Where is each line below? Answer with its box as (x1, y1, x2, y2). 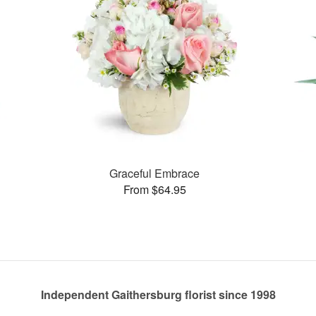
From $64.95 (123, 181, 186, 197)
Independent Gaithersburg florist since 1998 (40, 286, 276, 303)
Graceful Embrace (109, 164, 200, 181)
